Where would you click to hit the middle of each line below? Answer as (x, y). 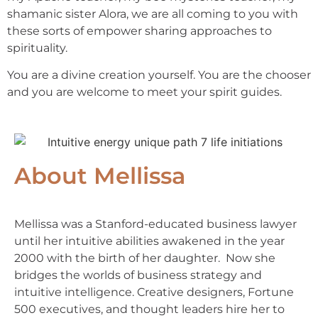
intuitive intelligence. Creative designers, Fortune (154, 292)
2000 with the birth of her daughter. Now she (145, 258)
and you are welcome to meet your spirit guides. (144, 92)
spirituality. (37, 48)
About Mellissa (100, 176)
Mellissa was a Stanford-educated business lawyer (155, 224)
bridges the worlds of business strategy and (138, 275)
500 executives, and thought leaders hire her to (149, 309)
